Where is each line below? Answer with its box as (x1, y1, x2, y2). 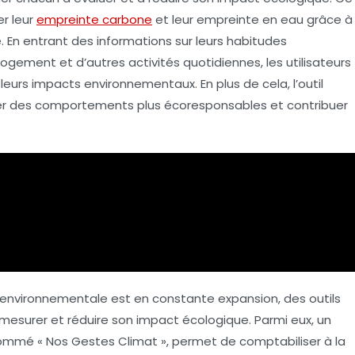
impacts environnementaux (32, 75, 195, 93)
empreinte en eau (197, 11, 303, 29)
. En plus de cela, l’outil (195, 75, 323, 93)
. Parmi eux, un (249, 311, 331, 329)
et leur (152, 11, 197, 29)
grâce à (303, 11, 353, 29)
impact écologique (136, 311, 249, 329)
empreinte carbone (36, 11, 152, 29)
